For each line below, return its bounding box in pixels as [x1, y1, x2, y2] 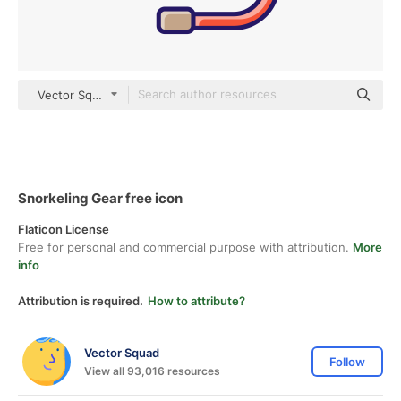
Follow [329, 354, 365, 369]
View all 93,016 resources [84, 363, 220, 378]
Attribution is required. [18, 294, 143, 308]
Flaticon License [18, 222, 109, 236]
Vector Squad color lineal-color [37, 88, 209, 102]
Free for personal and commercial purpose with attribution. [18, 240, 353, 254]
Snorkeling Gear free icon [18, 190, 183, 207]
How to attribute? [148, 294, 245, 308]
